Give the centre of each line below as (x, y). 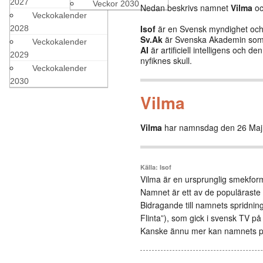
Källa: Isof (156, 167)
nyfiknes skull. (166, 60)
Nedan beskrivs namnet (186, 8)
